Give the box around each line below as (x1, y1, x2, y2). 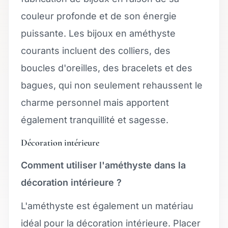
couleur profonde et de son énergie (21, 10, 177, 21)
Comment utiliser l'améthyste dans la (21, 159, 186, 170)
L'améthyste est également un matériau (21, 200, 193, 211)
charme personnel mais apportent (21, 97, 169, 108)
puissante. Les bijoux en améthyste (21, 27, 176, 39)
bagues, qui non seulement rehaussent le (21, 79, 203, 91)
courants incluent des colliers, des (21, 45, 170, 56)
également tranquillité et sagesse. (21, 114, 168, 125)
